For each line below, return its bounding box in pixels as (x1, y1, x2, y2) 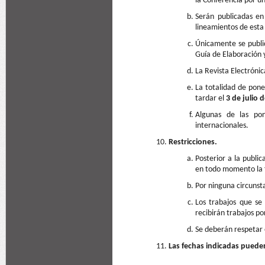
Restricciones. (169, 138, 217, 147)
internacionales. (195, 121, 248, 130)
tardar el (195, 94, 226, 103)
